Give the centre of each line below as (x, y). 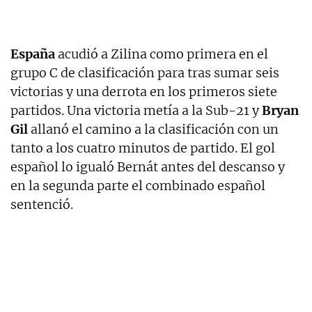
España (33, 54)
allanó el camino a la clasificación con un (153, 130)
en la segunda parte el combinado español (138, 186)
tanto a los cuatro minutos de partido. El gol (143, 148)
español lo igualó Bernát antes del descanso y (148, 167)
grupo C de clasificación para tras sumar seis (145, 73)
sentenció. (42, 205)
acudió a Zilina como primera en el (162, 54)
